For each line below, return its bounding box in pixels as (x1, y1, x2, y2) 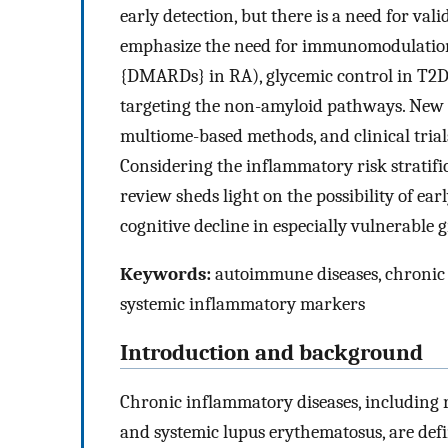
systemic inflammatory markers (120, 293, 365, 316)
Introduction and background (120, 340, 423, 367)
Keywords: (120, 263, 211, 286)
